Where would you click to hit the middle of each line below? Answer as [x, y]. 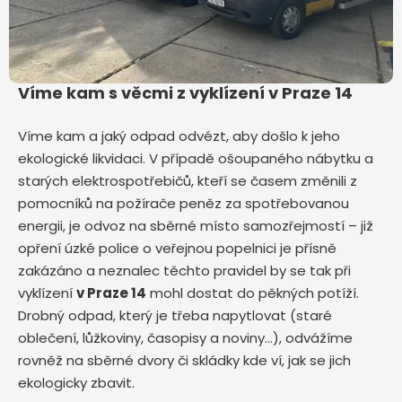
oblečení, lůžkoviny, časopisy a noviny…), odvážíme [185, 338]
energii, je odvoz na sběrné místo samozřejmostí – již [196, 226]
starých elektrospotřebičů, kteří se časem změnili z [188, 181]
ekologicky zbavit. [78, 383]
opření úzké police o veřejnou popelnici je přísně [177, 249]
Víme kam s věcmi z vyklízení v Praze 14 [185, 93]
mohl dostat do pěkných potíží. [254, 293]
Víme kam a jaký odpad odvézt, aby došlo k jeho [179, 136]
